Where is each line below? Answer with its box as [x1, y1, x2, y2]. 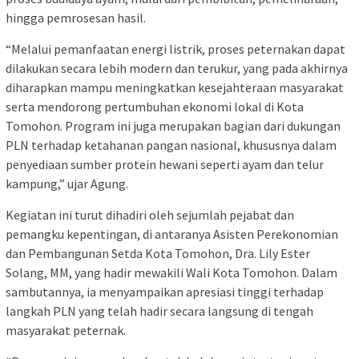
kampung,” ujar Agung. [6, 175, 128, 192]
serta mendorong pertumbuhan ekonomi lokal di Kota [6, 98, 304, 115]
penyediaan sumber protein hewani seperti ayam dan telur [6, 155, 324, 172]
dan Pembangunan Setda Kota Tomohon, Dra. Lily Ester [6, 244, 310, 261]
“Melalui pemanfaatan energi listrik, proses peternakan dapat [6, 40, 345, 57]
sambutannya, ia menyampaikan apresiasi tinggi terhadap [6, 283, 324, 300]
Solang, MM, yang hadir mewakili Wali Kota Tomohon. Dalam [6, 264, 337, 280]
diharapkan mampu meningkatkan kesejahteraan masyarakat [6, 79, 344, 95]
